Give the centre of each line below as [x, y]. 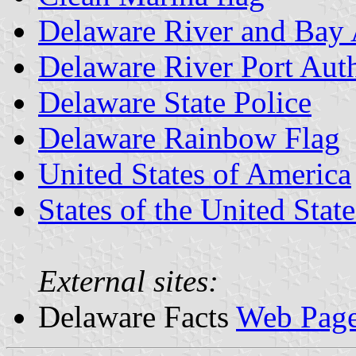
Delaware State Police [175, 102]
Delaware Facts [137, 316]
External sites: [128, 281]
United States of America [195, 173]
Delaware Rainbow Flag [189, 137]
